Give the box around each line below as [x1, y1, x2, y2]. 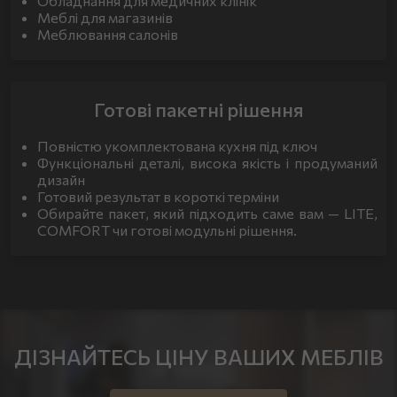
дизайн [37, 171, 85, 188]
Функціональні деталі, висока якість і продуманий [37, 154, 378, 171]
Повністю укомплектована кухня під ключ [37, 137, 317, 154]
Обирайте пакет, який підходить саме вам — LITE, [37, 205, 378, 222]
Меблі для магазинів [37, 9, 173, 26]
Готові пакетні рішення [93, 97, 304, 121]
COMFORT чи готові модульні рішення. [37, 222, 297, 238]
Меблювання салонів [37, 26, 178, 43]
